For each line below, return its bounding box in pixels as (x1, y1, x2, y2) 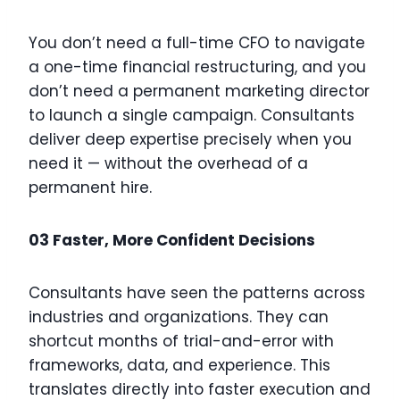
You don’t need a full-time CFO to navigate (29, 32, 365, 54)
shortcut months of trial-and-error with (29, 330, 334, 353)
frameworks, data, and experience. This (29, 354, 330, 377)
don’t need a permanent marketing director (29, 80, 370, 103)
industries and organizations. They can (29, 306, 329, 329)
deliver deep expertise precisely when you (29, 129, 352, 151)
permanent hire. (29, 177, 152, 199)
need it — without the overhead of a (29, 153, 308, 175)
